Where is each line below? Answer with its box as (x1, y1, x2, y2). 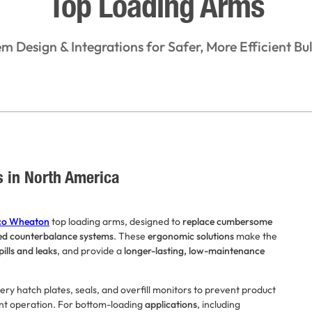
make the (234, 229, 277, 242)
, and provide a (57, 244, 124, 257)
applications (143, 297, 197, 311)
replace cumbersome (182, 214, 272, 228)
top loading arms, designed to (49, 214, 182, 228)
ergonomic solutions (148, 229, 234, 242)
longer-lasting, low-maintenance (124, 244, 265, 257)
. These (114, 229, 148, 242)
